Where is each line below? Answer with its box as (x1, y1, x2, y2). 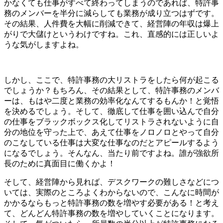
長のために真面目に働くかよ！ (4, 159, 115, 168)
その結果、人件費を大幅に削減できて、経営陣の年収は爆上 (4, 19, 219, 28)
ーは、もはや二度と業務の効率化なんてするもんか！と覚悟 (4, 96, 219, 105)
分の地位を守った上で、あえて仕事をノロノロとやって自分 (4, 127, 219, 136)
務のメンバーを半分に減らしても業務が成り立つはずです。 (4, 8, 219, 17)
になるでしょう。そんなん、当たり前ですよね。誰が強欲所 (4, 148, 219, 157)
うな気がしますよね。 (4, 40, 84, 49)
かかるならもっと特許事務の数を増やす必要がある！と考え (4, 198, 219, 207)
